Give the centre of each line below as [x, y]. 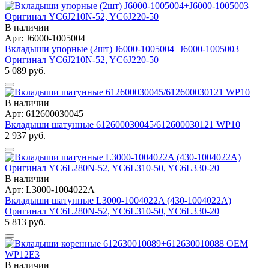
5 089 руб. [25, 70]
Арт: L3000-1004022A [50, 189]
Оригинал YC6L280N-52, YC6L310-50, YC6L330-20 [112, 211]
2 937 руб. [25, 135]
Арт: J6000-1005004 [45, 38]
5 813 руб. [25, 222]
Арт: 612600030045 [44, 113]
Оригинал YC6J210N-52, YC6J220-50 [82, 59]
